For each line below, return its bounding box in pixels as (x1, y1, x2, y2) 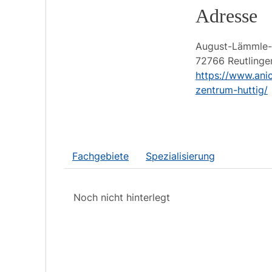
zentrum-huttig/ (195, 84, 268, 96)
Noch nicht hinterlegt (73, 191, 170, 203)
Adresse (195, 5, 257, 27)
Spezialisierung (146, 150, 215, 162)
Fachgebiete (72, 150, 129, 162)
